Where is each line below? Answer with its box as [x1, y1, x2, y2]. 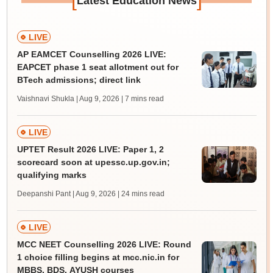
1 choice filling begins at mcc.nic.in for [16, 252, 179, 263]
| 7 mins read [121, 94, 164, 104]
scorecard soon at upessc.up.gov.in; [16, 157, 170, 168]
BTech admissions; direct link [16, 75, 141, 85]
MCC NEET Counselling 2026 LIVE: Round [16, 239, 191, 250]
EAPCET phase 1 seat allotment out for [16, 62, 179, 73]
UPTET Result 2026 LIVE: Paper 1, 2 [16, 144, 164, 155]
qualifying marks [16, 170, 87, 180]
